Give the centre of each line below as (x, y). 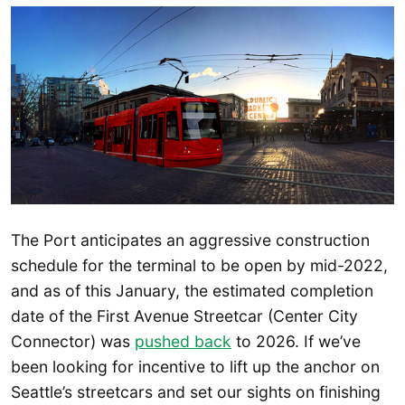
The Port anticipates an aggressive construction (190, 240)
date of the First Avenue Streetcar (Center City (184, 316)
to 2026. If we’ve (296, 342)
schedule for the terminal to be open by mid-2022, (199, 266)
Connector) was (73, 342)
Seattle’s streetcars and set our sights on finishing (196, 392)
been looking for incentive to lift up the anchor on (195, 367)
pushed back (183, 342)
